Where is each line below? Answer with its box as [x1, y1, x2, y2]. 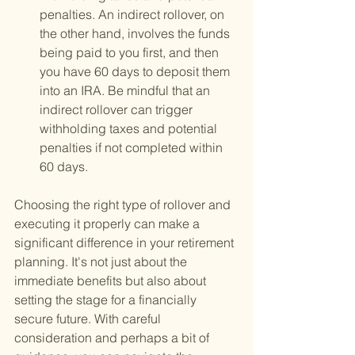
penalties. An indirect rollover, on [40, 6, 227, 23]
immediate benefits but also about [14, 273, 209, 289]
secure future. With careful [14, 311, 164, 327]
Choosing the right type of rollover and [14, 197, 234, 213]
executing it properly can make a [14, 216, 203, 232]
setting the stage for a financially [14, 292, 200, 308]
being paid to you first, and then [40, 44, 222, 61]
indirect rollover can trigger [40, 101, 196, 118]
